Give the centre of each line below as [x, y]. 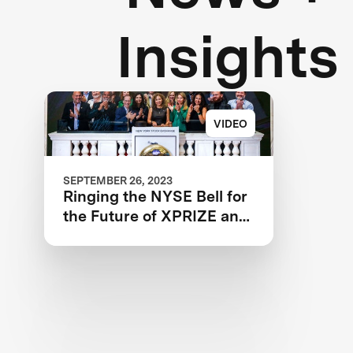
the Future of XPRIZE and [155, 216]
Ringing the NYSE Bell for [155, 196]
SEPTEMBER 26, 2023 [117, 180]
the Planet [100, 235]
